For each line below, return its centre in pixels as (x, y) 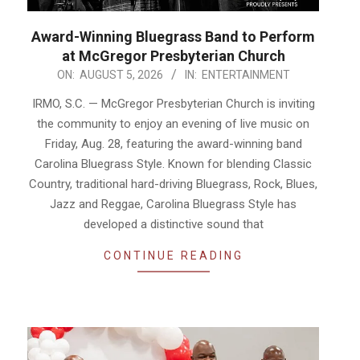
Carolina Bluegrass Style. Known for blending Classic (173, 164)
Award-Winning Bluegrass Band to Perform (173, 37)
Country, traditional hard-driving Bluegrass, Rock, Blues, (173, 184)
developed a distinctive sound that (173, 225)
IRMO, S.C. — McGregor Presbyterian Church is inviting (173, 104)
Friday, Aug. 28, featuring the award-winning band (173, 144)
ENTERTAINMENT (245, 75)
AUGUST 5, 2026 (121, 75)
